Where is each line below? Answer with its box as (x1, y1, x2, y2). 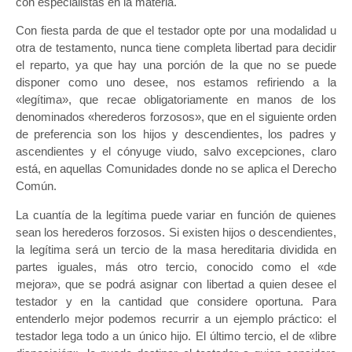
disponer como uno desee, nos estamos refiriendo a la (16, 75, 336, 90)
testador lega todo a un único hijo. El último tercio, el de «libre (16, 328, 336, 343)
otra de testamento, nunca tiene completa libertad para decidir (16, 41, 336, 55)
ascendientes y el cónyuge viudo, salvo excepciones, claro (16, 145, 336, 159)
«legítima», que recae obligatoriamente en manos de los (16, 93, 336, 107)
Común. (16, 179, 57, 193)
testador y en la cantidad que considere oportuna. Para (16, 294, 336, 308)
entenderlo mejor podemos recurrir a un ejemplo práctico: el (16, 311, 336, 325)
